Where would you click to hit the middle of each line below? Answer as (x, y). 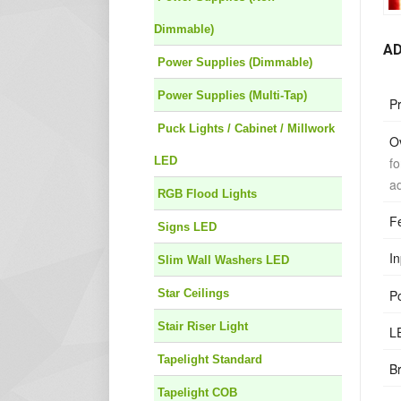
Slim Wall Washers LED (223, 260)
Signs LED (187, 227)
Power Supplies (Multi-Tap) (232, 96)
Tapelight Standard (210, 360)
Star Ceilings (193, 294)
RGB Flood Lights (207, 194)
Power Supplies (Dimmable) (235, 63)
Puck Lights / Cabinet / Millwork (246, 129)
